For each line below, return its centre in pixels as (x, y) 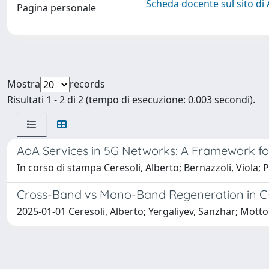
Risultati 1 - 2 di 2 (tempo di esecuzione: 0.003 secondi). (131, 100)
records (87, 84)
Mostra (24, 84)
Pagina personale (56, 8)
